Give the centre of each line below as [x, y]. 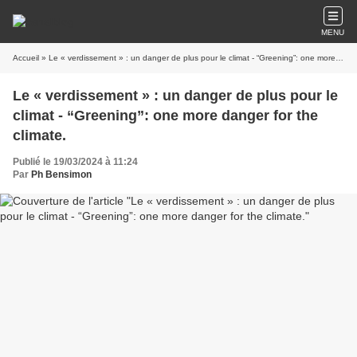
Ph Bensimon [61, 175]
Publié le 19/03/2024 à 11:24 [75, 162]
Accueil [26, 58]
